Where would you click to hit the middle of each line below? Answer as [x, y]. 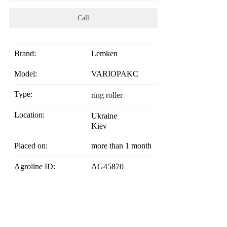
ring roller [107, 95]
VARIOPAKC [115, 74]
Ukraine [104, 116]
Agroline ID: [38, 166]
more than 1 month [121, 146]
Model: [29, 74]
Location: [32, 115]
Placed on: [33, 146]
